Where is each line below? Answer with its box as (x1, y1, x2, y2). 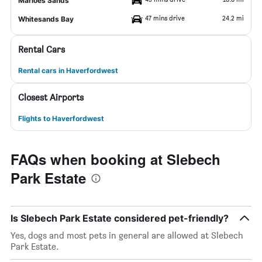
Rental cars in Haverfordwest (18, 66, 118, 75)
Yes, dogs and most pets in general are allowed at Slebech (11, 230, 243, 241)
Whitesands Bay (18, 15, 74, 23)
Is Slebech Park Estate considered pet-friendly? (11, 212, 229, 224)
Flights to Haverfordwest (18, 114, 104, 123)
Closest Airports (18, 92, 84, 103)
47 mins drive (145, 13, 185, 22)
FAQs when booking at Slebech (11, 149, 220, 169)
